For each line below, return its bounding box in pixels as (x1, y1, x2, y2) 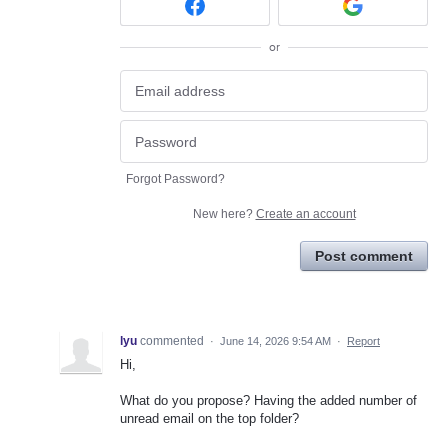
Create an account (255, 206, 356, 221)
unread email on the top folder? (120, 411, 299, 427)
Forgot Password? (126, 171, 225, 186)
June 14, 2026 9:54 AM (220, 334, 331, 347)
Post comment (315, 247, 413, 264)
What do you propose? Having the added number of (120, 393, 417, 409)
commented (140, 333, 207, 348)
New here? (192, 206, 256, 221)
